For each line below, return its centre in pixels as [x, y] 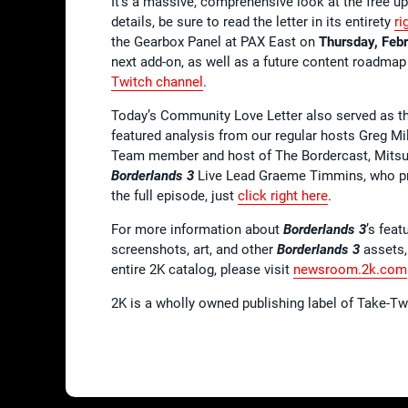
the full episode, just [174, 195]
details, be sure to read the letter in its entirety [253, 21]
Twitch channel [157, 82]
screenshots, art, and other [194, 249]
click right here [283, 195]
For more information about [197, 229]
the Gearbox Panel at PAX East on [215, 41]
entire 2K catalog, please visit [202, 269]
